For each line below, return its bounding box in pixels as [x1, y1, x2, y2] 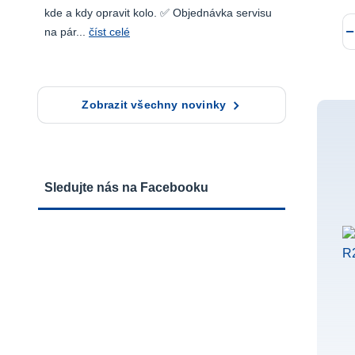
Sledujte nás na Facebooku [44, 180, 208, 194]
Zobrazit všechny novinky [82, 98, 227, 111]
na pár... [44, 25, 89, 38]
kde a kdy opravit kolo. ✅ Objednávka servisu [44, 6, 272, 19]
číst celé [89, 25, 130, 38]
